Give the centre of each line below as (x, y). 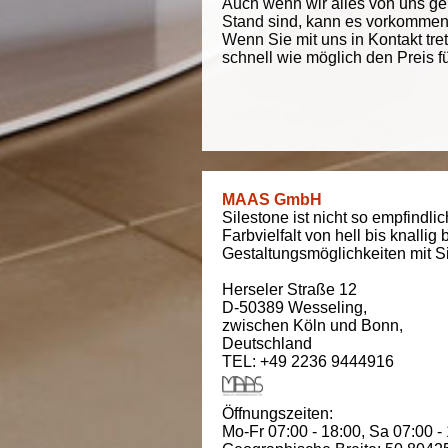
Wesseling (325, 307)
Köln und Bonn (346, 325)
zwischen (257, 325)
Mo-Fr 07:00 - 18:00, (295, 431)
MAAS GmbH (272, 199)
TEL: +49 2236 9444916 (308, 361)
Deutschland (267, 343)
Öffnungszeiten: (281, 413)
